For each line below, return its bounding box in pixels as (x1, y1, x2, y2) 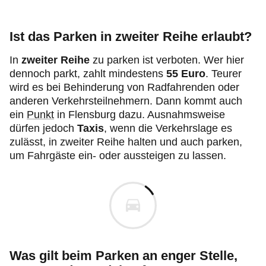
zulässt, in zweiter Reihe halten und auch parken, (9, 136, 242, 148)
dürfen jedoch (9, 122, 77, 134)
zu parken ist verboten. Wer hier (90, 54, 244, 66)
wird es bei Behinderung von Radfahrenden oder (9, 81, 239, 93)
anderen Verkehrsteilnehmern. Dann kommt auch (9, 95, 242, 107)
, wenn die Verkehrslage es (104, 122, 232, 134)
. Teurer (205, 68, 242, 80)
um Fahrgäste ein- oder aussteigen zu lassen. (9, 150, 226, 161)
